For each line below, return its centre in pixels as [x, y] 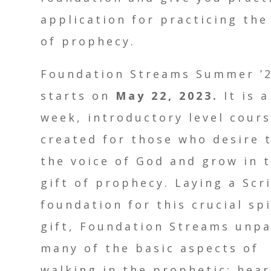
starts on [76, 96]
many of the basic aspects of [150, 248]
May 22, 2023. [165, 96]
